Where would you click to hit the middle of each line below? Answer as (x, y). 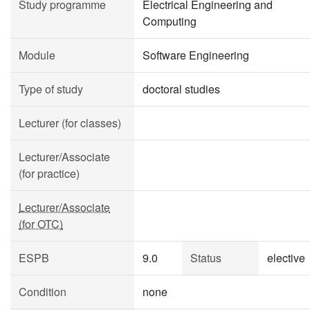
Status (206, 258)
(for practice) (49, 173)
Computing (170, 21)
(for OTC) (41, 224)
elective (286, 258)
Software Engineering (196, 55)
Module (37, 55)
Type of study (51, 89)
